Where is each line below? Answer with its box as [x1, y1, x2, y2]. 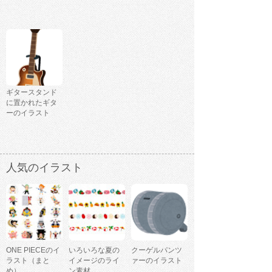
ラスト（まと [6, 256, 50, 265]
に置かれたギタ [6, 98, 57, 107]
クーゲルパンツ [131, 246, 182, 255]
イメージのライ [69, 256, 120, 265]
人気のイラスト [6, 161, 83, 174]
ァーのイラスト [131, 256, 182, 265]
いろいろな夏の [69, 246, 120, 255]
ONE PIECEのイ [6, 246, 60, 255]
